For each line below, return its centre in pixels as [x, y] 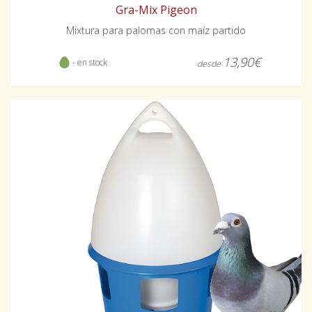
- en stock [89, 62]
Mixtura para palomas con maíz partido [156, 30]
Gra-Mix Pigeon [156, 9]
